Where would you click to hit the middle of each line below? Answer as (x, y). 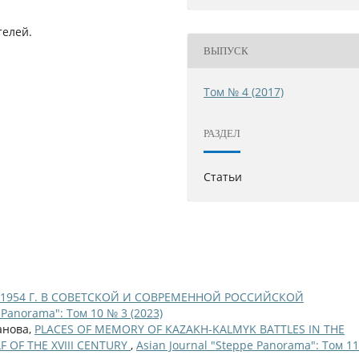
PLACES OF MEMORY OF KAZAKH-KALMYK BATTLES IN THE (190, 329)
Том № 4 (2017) (244, 92)
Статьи (223, 177)
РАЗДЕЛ (222, 133)
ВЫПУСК (226, 50)
